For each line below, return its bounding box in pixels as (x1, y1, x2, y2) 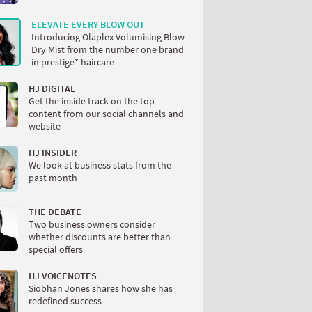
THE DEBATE (29, 205, 81, 218)
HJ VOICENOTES (29, 269, 97, 282)
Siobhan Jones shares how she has (29, 281, 173, 295)
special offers (29, 242, 83, 256)
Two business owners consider (29, 217, 155, 231)
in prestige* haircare (31, 55, 114, 68)
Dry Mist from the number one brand (31, 42, 184, 56)
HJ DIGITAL (29, 81, 75, 95)
